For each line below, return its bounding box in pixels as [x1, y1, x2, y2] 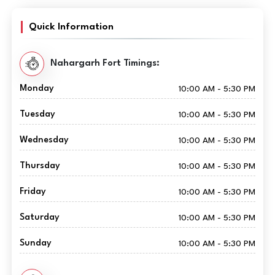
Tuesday [19, 109, 55, 119]
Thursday [19, 161, 60, 171]
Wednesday [19, 135, 69, 145]
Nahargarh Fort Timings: [50, 59, 160, 69]
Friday [19, 187, 46, 196]
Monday [19, 83, 54, 93]
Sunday [19, 238, 52, 248]
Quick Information [28, 21, 114, 32]
